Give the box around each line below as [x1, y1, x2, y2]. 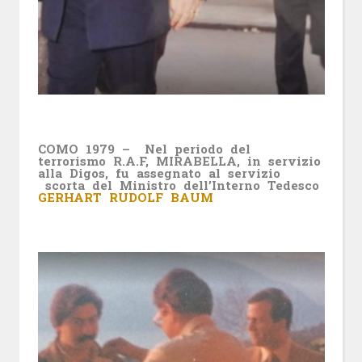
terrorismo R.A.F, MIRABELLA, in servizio [37, 152, 321, 169]
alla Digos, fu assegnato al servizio [37, 164, 280, 181]
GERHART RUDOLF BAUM [37, 188, 213, 205]
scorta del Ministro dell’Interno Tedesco [37, 176, 319, 193]
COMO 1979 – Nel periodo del [37, 140, 250, 157]
